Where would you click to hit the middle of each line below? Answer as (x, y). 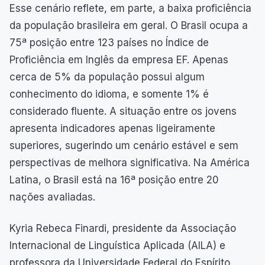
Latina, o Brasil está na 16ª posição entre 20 (114, 180)
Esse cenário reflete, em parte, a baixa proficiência (130, 8)
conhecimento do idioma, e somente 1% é (109, 94)
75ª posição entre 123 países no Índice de (109, 42)
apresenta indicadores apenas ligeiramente (112, 128)
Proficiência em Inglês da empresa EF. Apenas (119, 59)
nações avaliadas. (52, 197)
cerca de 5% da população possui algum (107, 77)
